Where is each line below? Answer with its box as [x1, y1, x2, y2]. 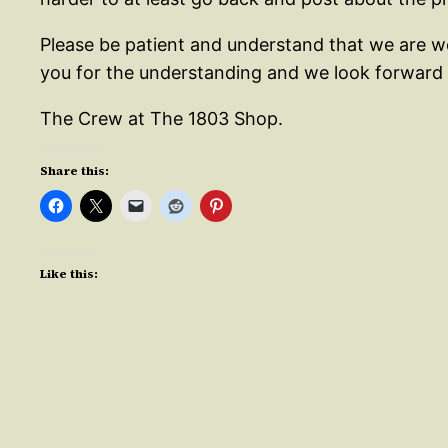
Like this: [40, 266, 98, 283]
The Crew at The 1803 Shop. [40, 108, 283, 130]
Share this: [40, 163, 109, 180]
